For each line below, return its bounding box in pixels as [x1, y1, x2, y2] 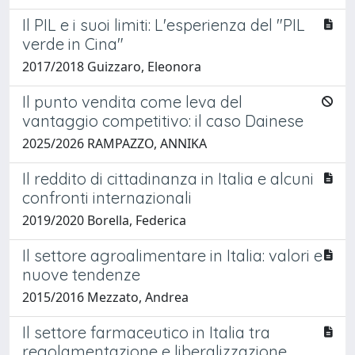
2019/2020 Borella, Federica [22, 211, 186, 229]
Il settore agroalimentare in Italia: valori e [22, 245, 323, 265]
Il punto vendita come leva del [22, 91, 242, 112]
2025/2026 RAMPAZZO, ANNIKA [22, 134, 207, 152]
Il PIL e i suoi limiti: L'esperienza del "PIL [22, 14, 305, 35]
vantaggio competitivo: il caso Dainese [22, 110, 303, 131]
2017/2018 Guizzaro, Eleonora [22, 57, 201, 75]
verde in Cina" [22, 33, 124, 54]
